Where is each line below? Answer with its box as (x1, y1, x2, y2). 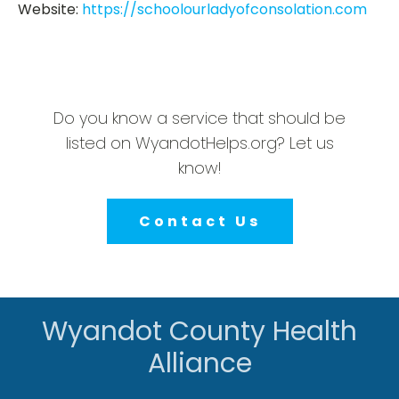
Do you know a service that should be (53, 107, 346, 129)
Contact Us (138, 211, 261, 232)
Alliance (147, 345, 252, 382)
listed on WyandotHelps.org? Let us (65, 132, 334, 154)
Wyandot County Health (42, 313, 357, 350)
